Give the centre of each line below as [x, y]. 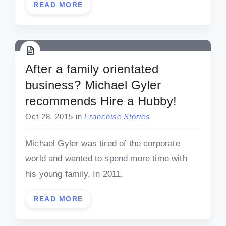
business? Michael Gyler [93, 85]
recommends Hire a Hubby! [101, 101]
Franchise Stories [117, 116]
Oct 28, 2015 [49, 116]
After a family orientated [92, 69]
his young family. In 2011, [74, 174]
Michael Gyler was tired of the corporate [103, 143]
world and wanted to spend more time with [106, 158]
